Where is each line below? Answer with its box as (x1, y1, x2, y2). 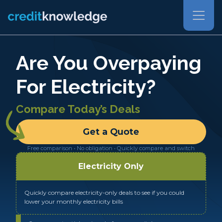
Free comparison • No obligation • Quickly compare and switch (27, 145, 195, 152)
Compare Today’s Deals (16, 103, 140, 115)
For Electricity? (16, 75, 156, 98)
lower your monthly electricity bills (24, 198, 123, 205)
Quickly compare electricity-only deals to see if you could (24, 189, 184, 196)
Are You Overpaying (16, 51, 201, 74)
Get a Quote (83, 126, 139, 137)
